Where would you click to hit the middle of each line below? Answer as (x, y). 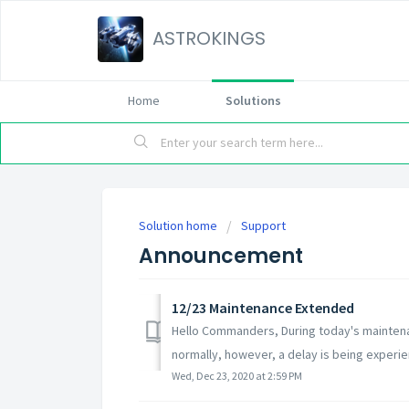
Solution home (179, 225)
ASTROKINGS (209, 38)
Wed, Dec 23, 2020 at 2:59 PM (237, 375)
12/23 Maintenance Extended (263, 307)
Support (263, 225)
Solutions (253, 100)
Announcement (221, 256)
